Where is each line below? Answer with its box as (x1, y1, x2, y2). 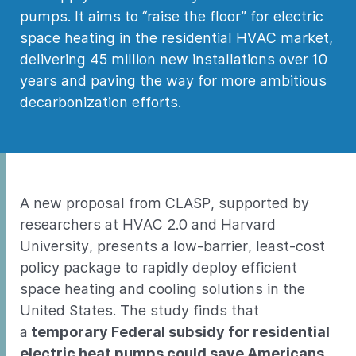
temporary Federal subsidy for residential (28, 323, 330, 340)
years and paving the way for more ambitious (20, 72, 327, 89)
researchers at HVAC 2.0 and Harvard (20, 216, 276, 233)
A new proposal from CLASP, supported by (20, 195, 309, 211)
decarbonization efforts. (20, 94, 181, 110)
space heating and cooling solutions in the (20, 281, 305, 297)
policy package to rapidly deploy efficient (20, 259, 297, 276)
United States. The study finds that (20, 302, 259, 319)
